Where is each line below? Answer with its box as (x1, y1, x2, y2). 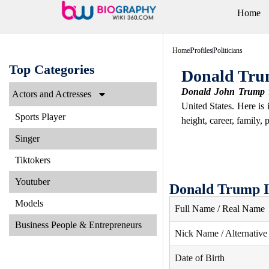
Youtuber (15, 177, 50, 187)
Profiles (190, 46, 213, 55)
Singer (15, 133, 40, 144)
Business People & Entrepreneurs (15, 220, 142, 230)
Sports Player (15, 112, 65, 122)
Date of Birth (174, 253, 225, 264)
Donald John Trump (181, 86, 265, 97)
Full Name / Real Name (174, 204, 265, 214)
